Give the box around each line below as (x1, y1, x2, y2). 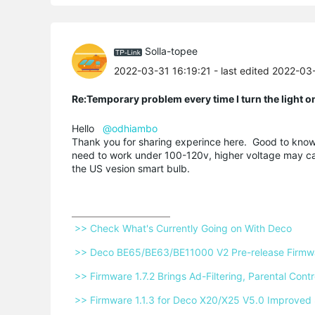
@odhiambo (103, 122, 157, 134)
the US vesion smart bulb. (72, 162, 193, 174)
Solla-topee (145, 45, 198, 58)
